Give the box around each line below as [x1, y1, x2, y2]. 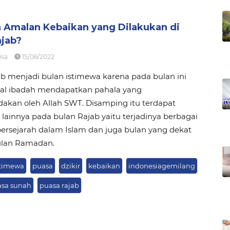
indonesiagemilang [128, 161, 195, 170]
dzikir [61, 161, 80, 170]
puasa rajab [39, 181, 79, 189]
